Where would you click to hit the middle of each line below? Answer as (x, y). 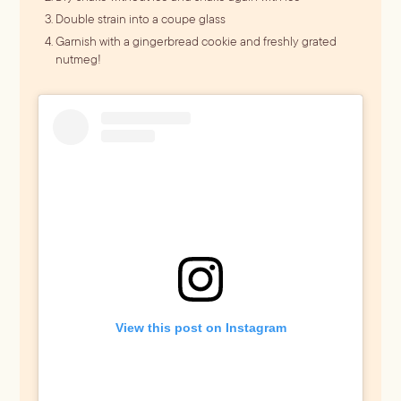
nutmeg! (79, 60)
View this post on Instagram (200, 328)
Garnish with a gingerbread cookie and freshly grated (196, 42)
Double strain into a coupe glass (141, 19)
